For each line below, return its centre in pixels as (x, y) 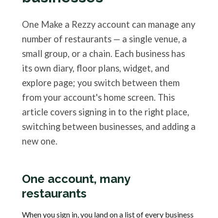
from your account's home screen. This (98, 98)
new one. (40, 141)
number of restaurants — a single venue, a (104, 39)
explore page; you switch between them (101, 83)
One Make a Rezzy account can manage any (109, 25)
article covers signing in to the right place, (106, 112)
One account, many (76, 179)
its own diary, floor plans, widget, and (96, 68)
